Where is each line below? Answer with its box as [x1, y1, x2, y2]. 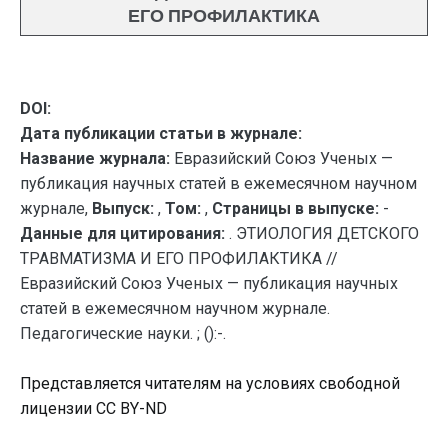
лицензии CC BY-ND [20, 399, 167, 418]
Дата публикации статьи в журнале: [20, 124, 302, 143]
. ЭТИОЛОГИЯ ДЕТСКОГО [229, 224, 419, 243]
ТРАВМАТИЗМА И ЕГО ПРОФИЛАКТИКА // [20, 249, 338, 268]
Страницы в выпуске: [212, 199, 379, 218]
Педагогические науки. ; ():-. [20, 324, 226, 343]
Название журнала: [20, 149, 170, 168]
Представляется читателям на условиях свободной [20, 374, 400, 393]
